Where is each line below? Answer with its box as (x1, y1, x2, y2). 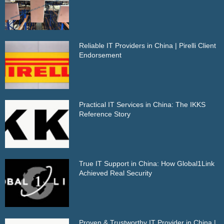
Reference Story (79, 109, 131, 118)
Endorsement (79, 50, 122, 59)
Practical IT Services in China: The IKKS (79, 100, 206, 108)
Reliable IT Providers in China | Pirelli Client (79, 41, 216, 49)
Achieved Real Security (79, 169, 152, 177)
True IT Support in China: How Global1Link (79, 159, 215, 168)
